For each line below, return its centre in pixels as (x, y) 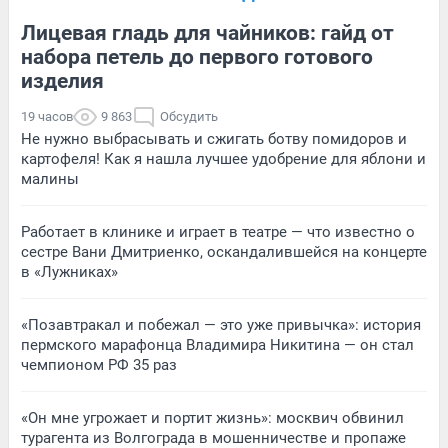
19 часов (47, 116)
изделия (62, 80)
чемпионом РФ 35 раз (99, 364)
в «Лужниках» (69, 271)
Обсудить (189, 116)
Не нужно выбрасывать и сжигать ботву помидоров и (214, 138)
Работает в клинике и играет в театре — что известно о (218, 231)
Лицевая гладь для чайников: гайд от (207, 32)
